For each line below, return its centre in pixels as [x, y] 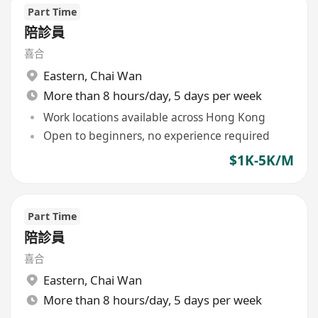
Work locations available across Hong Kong [154, 117]
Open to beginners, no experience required [156, 136]
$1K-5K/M [261, 160]
